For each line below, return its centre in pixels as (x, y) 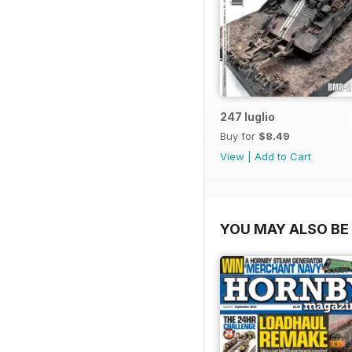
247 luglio (247, 117)
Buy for (239, 136)
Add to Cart (283, 157)
